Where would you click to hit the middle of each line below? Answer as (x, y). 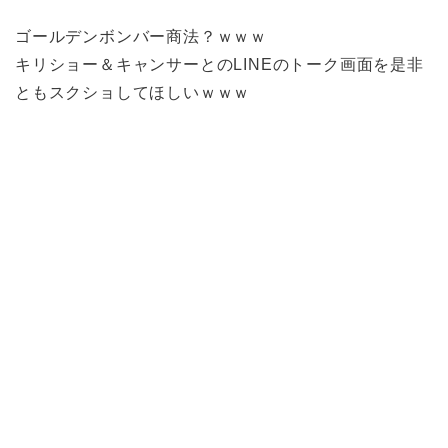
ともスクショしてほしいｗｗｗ (133, 92)
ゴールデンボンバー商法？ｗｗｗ (141, 36)
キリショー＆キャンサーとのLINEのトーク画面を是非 (219, 64)
